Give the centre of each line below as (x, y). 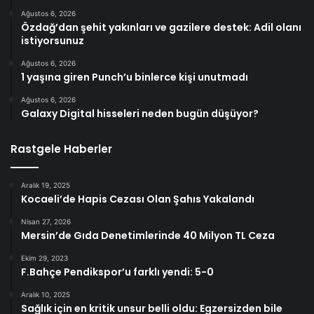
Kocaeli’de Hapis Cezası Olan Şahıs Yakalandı (138, 199)
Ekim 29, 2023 (45, 258)
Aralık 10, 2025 (46, 295)
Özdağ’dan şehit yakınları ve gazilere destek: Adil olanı (161, 28)
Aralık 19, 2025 (46, 185)
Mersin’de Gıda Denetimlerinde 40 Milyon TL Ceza (148, 236)
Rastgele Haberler (61, 149)
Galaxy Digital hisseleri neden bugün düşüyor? (140, 114)
